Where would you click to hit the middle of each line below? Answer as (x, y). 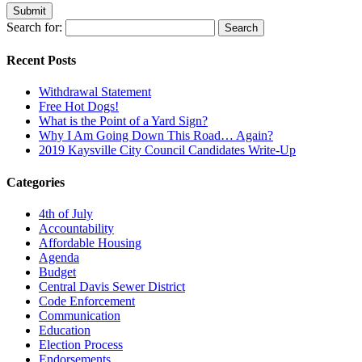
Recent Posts (41, 61)
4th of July (66, 213)
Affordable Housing (90, 242)
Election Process (81, 344)
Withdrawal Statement (95, 92)
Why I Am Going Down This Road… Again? (156, 136)
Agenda (59, 257)
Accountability (76, 228)
